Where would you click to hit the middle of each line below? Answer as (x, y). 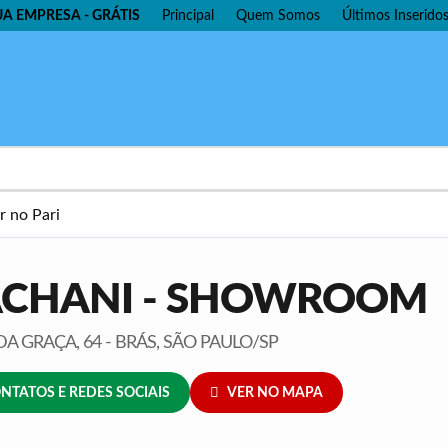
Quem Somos (278, 15)
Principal (188, 15)
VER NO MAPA (275, 392)
